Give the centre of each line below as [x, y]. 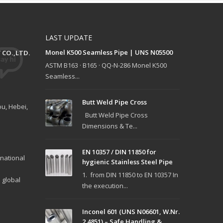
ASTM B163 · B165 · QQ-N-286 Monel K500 [106, 65]
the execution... [105, 186]
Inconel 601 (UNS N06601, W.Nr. [131, 212]
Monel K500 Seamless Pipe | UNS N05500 [109, 53]
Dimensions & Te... [110, 126]
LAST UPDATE [69, 38]
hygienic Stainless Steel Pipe [127, 162]
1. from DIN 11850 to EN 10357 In [130, 175]
